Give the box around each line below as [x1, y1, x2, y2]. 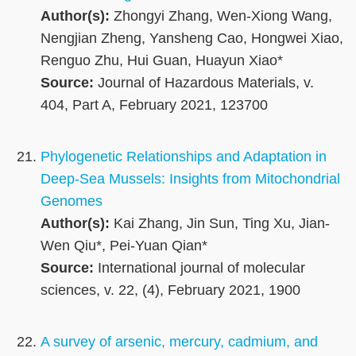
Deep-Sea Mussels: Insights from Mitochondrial [41, 171, 340, 188]
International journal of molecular [94, 260, 305, 277]
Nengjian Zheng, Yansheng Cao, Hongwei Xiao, [41, 30, 343, 47]
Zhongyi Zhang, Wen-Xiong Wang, [110, 8, 332, 25]
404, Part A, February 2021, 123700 [41, 97, 268, 114]
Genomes [41, 193, 103, 210]
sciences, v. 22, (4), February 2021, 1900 [41, 282, 300, 299]
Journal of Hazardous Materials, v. [94, 75, 314, 91]
